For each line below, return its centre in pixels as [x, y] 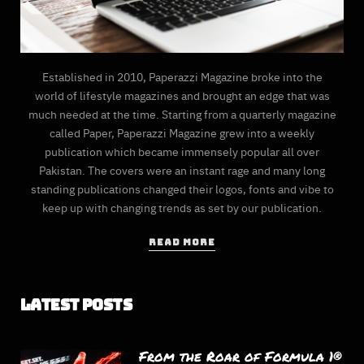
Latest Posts [76, 305]
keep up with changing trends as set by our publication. [182, 208]
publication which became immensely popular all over [182, 152]
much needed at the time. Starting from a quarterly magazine [182, 114]
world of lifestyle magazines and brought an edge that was [182, 95]
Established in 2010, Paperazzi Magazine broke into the [182, 77]
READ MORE [182, 243]
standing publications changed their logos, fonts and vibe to [182, 189]
